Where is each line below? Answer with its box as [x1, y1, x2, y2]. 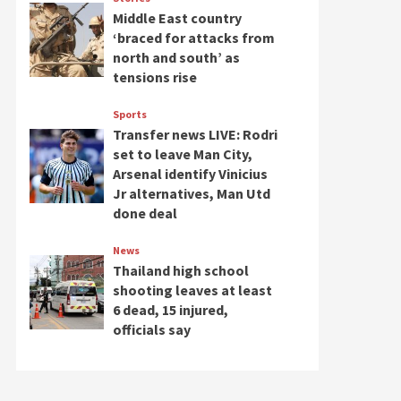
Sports [112, 107, 147, 121]
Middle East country [112, 9, 242, 27]
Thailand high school [112, 261, 249, 279]
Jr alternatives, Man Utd [112, 184, 270, 202]
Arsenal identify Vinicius [112, 165, 268, 183]
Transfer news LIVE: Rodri [112, 125, 277, 143]
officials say [112, 320, 191, 338]
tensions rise [112, 68, 197, 86]
